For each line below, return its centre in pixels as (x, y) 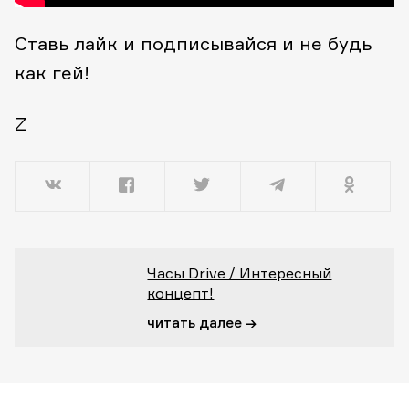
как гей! (52, 73)
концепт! (181, 293)
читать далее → (202, 323)
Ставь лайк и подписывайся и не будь (193, 43)
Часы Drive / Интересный (240, 273)
